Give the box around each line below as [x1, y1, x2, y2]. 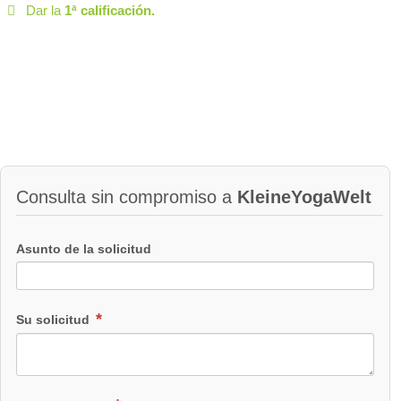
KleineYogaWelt [237, 187, 371, 208]
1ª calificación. [64, 3, 155, 19]
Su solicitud [16, 312, 93, 328]
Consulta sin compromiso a [16, 187, 237, 208]
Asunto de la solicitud [16, 241, 151, 256]
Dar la [25, 3, 64, 19]
